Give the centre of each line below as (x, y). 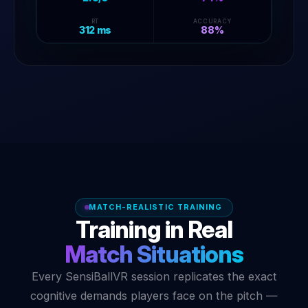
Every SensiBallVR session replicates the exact (154, 277)
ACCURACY (212, 22)
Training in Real (154, 230)
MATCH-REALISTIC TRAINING (156, 207)
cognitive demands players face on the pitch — (154, 296)
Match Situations (154, 254)
